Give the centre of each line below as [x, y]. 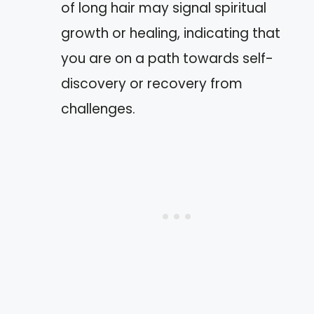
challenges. [98, 109]
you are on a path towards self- [167, 58]
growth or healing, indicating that [171, 33]
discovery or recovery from [152, 83]
